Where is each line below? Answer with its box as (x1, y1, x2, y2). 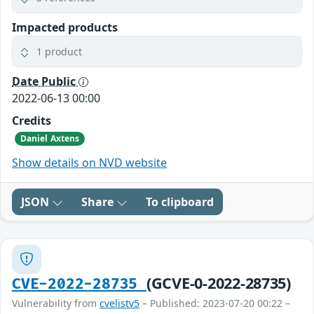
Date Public (12, 73, 78, 89)
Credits (12, 112, 51, 128)
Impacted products (12, 19, 118, 35)
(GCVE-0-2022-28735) (146, 272, 291, 293)
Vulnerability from (12, 296, 100, 310)
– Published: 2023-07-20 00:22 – (139, 296, 290, 310)
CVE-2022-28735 (12, 275, 146, 293)
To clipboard (146, 193, 214, 210)
